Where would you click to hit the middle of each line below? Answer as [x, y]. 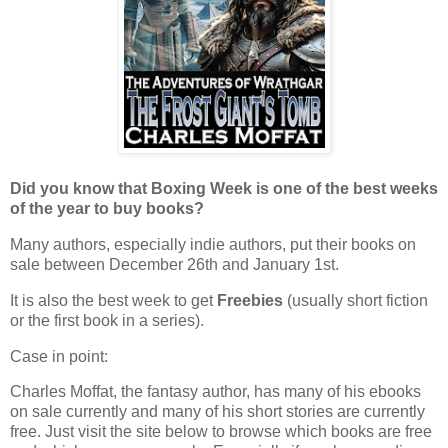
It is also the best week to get [113, 300]
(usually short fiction [357, 300]
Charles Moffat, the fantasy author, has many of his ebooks [215, 392]
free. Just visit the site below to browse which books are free [221, 432]
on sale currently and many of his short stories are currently [217, 412]
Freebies [252, 300]
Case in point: [59, 356]
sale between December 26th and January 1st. [174, 264]
